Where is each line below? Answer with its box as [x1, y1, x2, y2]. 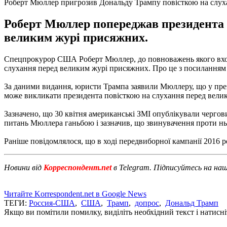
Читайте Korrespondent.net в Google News [4, 189, 146, 198]
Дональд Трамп [165, 198, 218, 207]
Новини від [4, 163, 42, 172]
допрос [135, 198, 159, 207]
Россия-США [29, 198, 75, 207]
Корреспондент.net [42, 163, 113, 172]
